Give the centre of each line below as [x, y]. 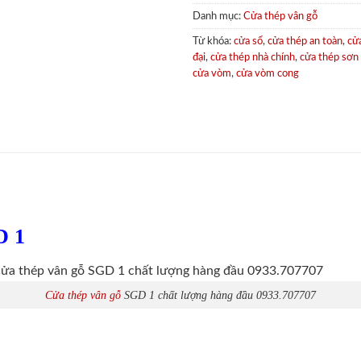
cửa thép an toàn [305, 41]
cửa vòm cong [268, 73]
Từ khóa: [213, 41]
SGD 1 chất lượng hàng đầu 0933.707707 [218, 295]
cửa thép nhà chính [253, 57]
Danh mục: [218, 16]
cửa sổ [248, 41]
